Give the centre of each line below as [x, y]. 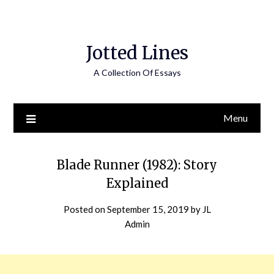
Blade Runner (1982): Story [137, 165]
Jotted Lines [137, 53]
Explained [137, 183]
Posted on [85, 209]
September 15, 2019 [148, 209]
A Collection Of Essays [137, 72]
